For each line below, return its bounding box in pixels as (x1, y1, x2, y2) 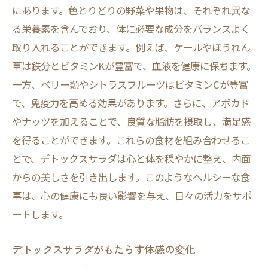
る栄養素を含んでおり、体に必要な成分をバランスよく (12, 22, 250, 36)
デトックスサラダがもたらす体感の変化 (12, 242, 195, 257)
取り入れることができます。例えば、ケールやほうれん (12, 40, 250, 54)
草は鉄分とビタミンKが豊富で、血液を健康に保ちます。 (12, 59, 256, 73)
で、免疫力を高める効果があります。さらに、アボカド (12, 96, 249, 110)
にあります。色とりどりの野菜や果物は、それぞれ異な (12, 3, 250, 17)
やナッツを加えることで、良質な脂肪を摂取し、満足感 (12, 114, 251, 129)
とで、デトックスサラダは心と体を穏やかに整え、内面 (12, 151, 251, 166)
